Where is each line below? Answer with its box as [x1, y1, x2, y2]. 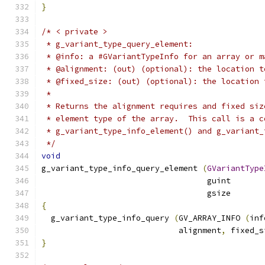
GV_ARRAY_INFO [179, 213, 245, 223]
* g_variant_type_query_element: [41, 39, 193, 49]
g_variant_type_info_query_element [41, 163, 202, 173]
